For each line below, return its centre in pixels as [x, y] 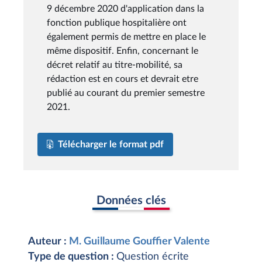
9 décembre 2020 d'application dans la [125, 8]
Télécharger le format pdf [111, 144]
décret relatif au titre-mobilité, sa [115, 65]
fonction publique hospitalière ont [117, 23]
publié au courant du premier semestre [126, 93]
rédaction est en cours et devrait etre [123, 79]
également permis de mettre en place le [126, 37]
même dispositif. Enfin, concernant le [123, 51]
